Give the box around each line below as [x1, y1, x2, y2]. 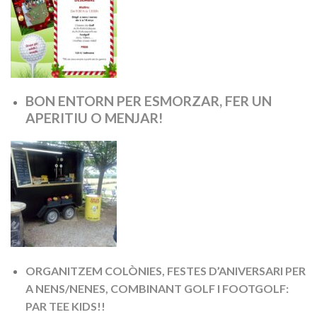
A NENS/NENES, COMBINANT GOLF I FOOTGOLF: [25, 282, 289, 296]
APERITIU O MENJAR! [25, 109, 163, 126]
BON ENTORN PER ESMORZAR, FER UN [25, 92, 272, 109]
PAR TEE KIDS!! [25, 299, 108, 313]
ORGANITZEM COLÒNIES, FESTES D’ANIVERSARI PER [25, 264, 306, 278]
